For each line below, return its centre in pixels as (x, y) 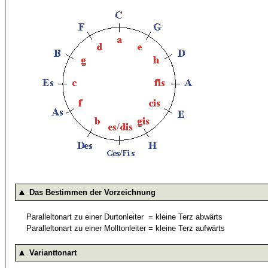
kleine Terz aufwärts (191, 228)
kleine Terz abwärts (189, 217)
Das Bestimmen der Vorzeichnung (93, 192)
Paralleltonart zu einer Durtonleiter (85, 217)
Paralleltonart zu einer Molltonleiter (86, 228)
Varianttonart (53, 253)
